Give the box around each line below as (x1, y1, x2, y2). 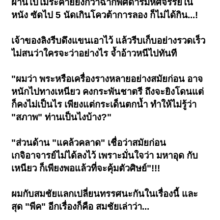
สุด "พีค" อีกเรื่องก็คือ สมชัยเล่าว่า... (11, 201, 150, 212)
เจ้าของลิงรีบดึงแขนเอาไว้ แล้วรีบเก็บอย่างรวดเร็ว (11, 35, 206, 46)
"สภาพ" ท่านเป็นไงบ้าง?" (11, 112, 112, 123)
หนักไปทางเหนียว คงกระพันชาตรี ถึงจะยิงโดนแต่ (11, 86, 204, 97)
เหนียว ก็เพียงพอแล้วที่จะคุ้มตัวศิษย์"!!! (11, 163, 161, 174)
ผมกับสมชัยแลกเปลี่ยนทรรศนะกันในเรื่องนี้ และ (11, 189, 198, 199)
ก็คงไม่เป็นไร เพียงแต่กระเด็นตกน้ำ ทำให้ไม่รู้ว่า (11, 99, 197, 110)
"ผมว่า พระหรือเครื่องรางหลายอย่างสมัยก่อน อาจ (11, 74, 203, 84)
